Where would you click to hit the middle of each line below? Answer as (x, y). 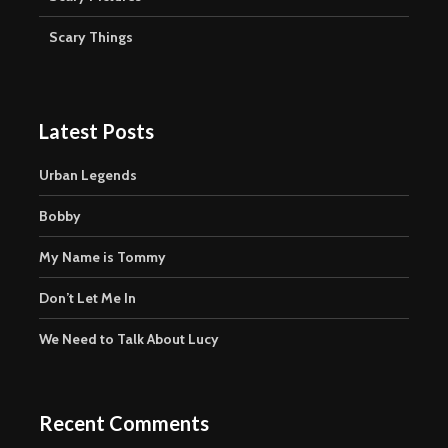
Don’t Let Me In (87, 297)
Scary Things (91, 36)
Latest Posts (96, 130)
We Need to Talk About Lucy (129, 338)
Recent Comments (124, 422)
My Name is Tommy (102, 256)
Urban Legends (88, 174)
